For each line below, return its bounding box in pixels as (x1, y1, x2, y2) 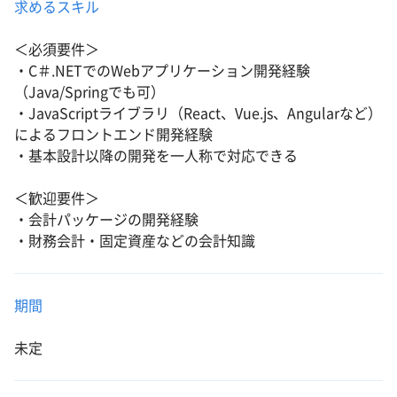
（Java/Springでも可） (14, 85, 165, 99)
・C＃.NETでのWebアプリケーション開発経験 (14, 64, 310, 78)
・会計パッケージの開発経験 (14, 213, 198, 227)
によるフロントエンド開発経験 (14, 128, 213, 142)
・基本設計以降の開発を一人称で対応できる (14, 149, 298, 163)
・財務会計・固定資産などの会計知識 (14, 234, 255, 248)
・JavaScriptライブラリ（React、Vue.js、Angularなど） (14, 106, 382, 121)
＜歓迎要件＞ (14, 191, 99, 206)
